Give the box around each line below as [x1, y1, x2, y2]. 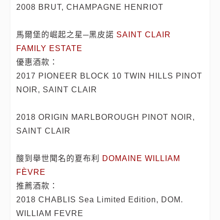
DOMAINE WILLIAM [102, 154, 181, 163]
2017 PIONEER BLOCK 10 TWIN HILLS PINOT [16, 72, 203, 81]
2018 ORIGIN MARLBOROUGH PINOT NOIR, [16, 113, 195, 122]
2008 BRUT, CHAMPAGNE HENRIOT [16, 3, 164, 12]
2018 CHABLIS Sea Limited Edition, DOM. [16, 195, 184, 204]
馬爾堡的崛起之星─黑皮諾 [16, 30, 117, 39]
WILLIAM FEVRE [16, 209, 84, 218]
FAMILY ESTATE [16, 44, 83, 53]
